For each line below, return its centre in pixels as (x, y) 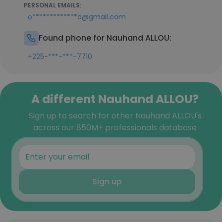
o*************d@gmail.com (77, 17)
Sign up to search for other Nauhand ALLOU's (115, 116)
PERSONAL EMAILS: (53, 5)
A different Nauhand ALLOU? (115, 99)
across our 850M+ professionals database (115, 128)
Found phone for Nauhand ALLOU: (105, 38)
